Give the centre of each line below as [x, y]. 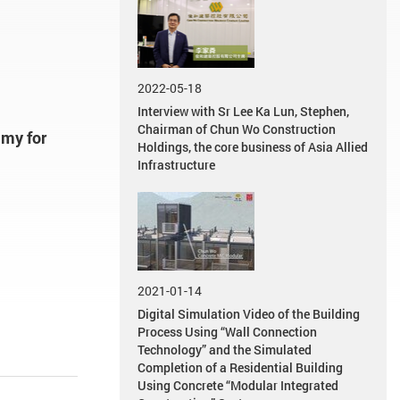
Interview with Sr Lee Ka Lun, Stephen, [244, 112]
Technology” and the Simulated [225, 349]
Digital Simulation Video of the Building [249, 313]
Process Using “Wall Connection [228, 331]
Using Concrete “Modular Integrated [238, 385]
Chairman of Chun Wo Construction [237, 129]
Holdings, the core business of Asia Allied [253, 147]
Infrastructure [177, 165]
